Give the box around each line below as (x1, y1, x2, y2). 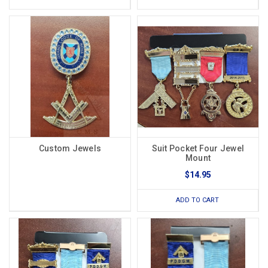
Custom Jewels (38, 144, 102, 154)
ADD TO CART (176, 196, 220, 205)
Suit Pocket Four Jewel (151, 144, 245, 154)
